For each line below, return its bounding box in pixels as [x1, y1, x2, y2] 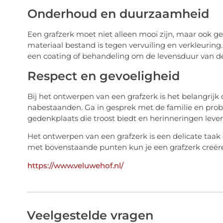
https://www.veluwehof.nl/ [27, 161, 123, 171]
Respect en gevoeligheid [27, 68, 180, 83]
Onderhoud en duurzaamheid [27, 6, 209, 21]
